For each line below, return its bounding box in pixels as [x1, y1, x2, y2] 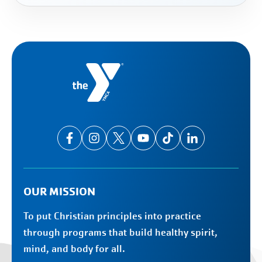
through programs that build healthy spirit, [23, 226, 218, 240]
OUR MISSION [23, 184, 95, 199]
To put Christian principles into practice [23, 209, 201, 223]
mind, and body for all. [23, 242, 125, 256]
